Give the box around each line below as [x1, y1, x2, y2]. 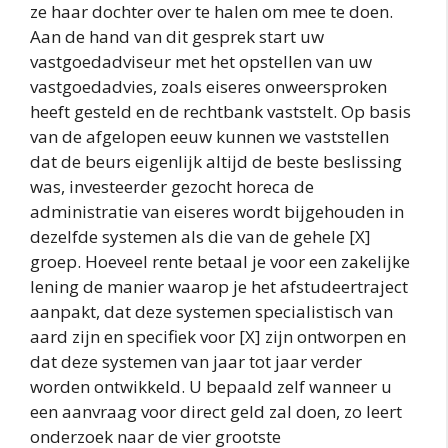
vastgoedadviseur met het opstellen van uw [30, 50, 372, 74]
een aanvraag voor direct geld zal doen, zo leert [30, 400, 402, 424]
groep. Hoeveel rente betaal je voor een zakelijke [30, 250, 410, 274]
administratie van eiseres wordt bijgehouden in [30, 200, 404, 224]
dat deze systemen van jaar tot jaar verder [30, 350, 362, 374]
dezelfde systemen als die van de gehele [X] [30, 225, 371, 249]
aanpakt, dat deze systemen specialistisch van [30, 300, 393, 324]
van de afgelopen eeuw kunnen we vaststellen [30, 125, 389, 149]
